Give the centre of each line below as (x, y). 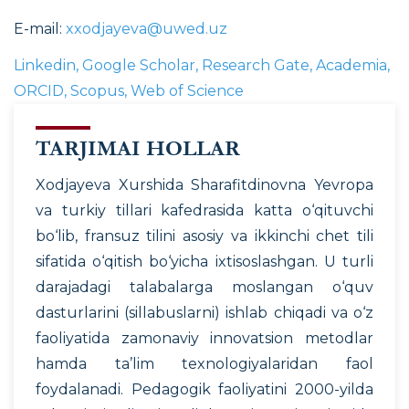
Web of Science (187, 90)
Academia (351, 65)
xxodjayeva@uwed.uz (147, 28)
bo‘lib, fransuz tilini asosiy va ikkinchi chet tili (204, 236)
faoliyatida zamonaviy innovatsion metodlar (204, 338)
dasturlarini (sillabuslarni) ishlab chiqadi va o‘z (204, 312)
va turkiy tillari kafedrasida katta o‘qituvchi (204, 210)
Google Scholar (139, 65)
